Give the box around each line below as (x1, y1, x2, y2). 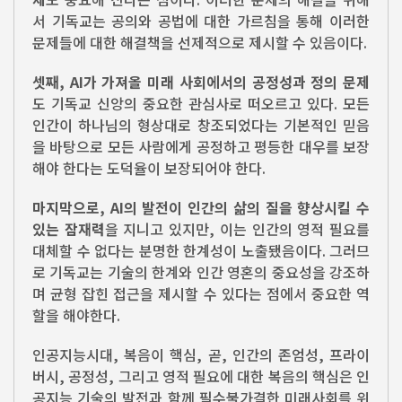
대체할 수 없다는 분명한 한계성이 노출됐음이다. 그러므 (32, 239, 370, 261)
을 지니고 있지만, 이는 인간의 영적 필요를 (104, 217, 371, 240)
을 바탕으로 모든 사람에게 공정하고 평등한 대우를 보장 (32, 135, 370, 157)
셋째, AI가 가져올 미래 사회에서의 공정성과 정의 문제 (32, 70, 370, 92)
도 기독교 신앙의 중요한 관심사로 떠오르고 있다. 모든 (32, 92, 370, 114)
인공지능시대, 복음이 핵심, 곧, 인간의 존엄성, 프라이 (32, 343, 370, 365)
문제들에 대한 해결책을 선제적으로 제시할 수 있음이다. (32, 31, 367, 53)
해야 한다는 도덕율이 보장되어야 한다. (32, 156, 266, 179)
